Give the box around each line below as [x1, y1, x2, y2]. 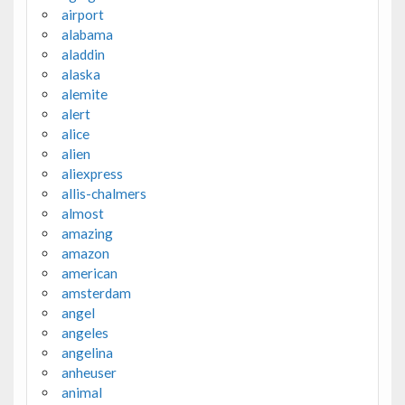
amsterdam [61, 284, 131, 301]
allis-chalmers [61, 184, 146, 202]
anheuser [61, 363, 117, 381]
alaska [61, 65, 100, 82]
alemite [61, 85, 108, 102]
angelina [61, 344, 113, 361]
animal [61, 383, 102, 400]
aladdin [61, 45, 105, 62]
